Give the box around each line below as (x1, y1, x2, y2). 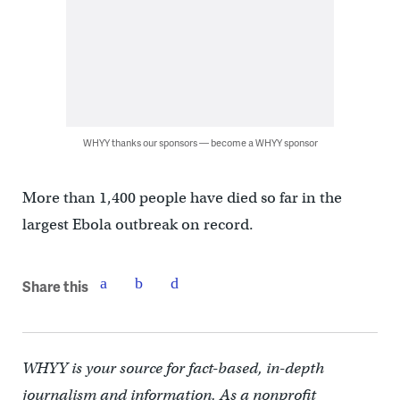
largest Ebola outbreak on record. (21, 215, 254, 234)
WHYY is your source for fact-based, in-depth (21, 359, 324, 378)
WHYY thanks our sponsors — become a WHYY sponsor (82, 136, 318, 149)
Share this (21, 275, 88, 296)
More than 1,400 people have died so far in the (21, 188, 342, 207)
